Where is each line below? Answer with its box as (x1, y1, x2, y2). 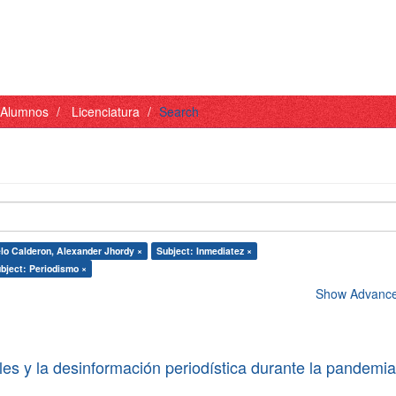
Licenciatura (72, 103, 140, 120)
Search (159, 103, 199, 120)
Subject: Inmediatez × (156, 244, 252, 257)
